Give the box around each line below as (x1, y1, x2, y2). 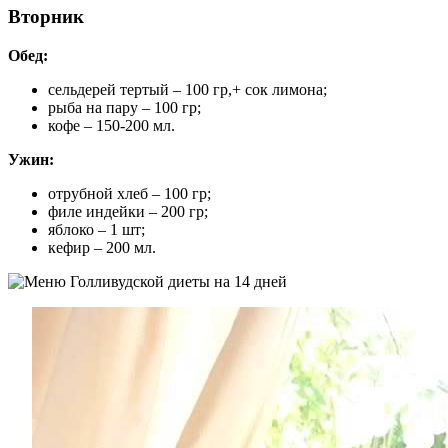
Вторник (8, 6, 84, 28)
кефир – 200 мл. (48, 239, 156, 257)
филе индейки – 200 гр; (48, 203, 208, 221)
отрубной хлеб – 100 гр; (48, 185, 211, 203)
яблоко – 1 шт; (48, 221, 145, 239)
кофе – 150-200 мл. (48, 117, 175, 135)
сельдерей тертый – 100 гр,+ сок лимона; (48, 81, 327, 99)
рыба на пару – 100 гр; (48, 99, 201, 117)
